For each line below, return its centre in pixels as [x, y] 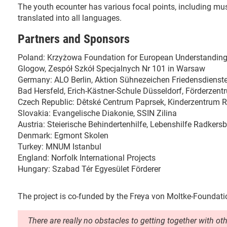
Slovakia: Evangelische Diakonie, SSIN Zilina [97, 113]
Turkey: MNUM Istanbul [60, 147]
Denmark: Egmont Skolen [63, 136]
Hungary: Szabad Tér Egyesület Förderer [89, 169]
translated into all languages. [70, 18]
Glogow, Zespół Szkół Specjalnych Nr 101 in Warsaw [111, 69]
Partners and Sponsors [74, 39]
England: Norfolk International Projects [87, 158]
